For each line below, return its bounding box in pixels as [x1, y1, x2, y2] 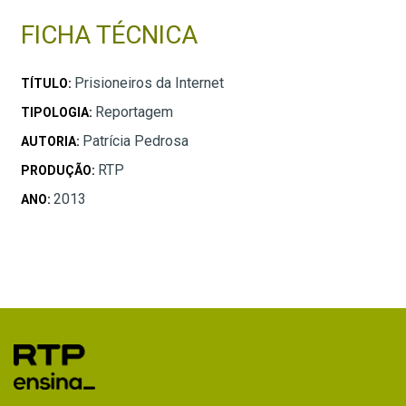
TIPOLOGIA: [21, 104, 95, 120]
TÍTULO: [21, 75, 74, 91]
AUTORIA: [21, 133, 82, 149]
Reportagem [95, 102, 173, 121]
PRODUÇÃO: [21, 162, 98, 178]
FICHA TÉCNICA [21, 19, 198, 50]
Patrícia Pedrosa [82, 131, 188, 150]
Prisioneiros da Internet [74, 73, 224, 92]
